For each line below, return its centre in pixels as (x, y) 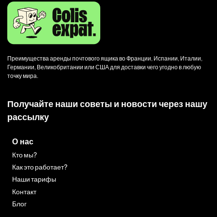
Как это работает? (40, 167)
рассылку (28, 116)
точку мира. (23, 76)
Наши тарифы (34, 179)
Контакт (24, 191)
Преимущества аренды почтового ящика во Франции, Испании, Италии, (105, 59)
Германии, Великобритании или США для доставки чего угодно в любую (104, 67)
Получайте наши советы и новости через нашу (107, 103)
